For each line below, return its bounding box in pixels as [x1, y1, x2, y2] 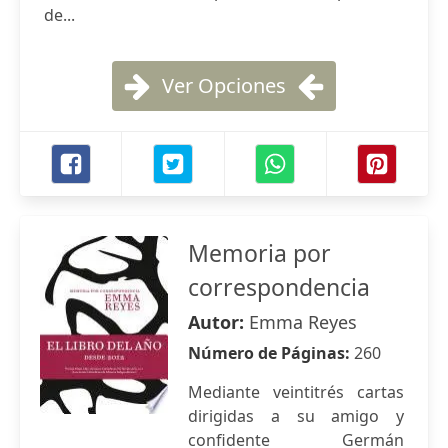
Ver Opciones [162, 72, 286, 99]
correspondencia [188, 271, 370, 303]
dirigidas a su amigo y [188, 405, 404, 427]
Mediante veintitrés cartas [188, 381, 404, 403]
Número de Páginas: [188, 342, 354, 364]
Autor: [188, 310, 249, 334]
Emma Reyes [249, 310, 357, 334]
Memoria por [188, 237, 331, 269]
